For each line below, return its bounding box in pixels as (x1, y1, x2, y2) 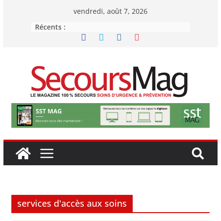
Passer (2, 1, 28, 12)
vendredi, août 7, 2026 (73, 6, 147, 16)
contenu (2, 29, 34, 39)
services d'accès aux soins (17, 197, 127, 209)
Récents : (35, 22, 66, 32)
